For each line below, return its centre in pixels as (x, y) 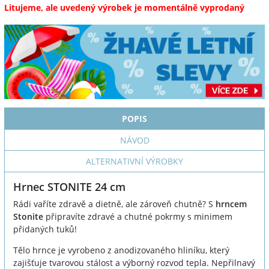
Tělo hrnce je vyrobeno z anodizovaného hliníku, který (121, 250)
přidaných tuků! (45, 229)
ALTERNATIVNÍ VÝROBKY (134, 162)
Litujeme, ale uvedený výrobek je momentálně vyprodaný (124, 8)
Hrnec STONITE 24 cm (69, 187)
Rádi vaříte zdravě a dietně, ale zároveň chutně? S (113, 204)
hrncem (230, 204)
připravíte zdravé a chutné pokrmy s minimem (139, 217)
